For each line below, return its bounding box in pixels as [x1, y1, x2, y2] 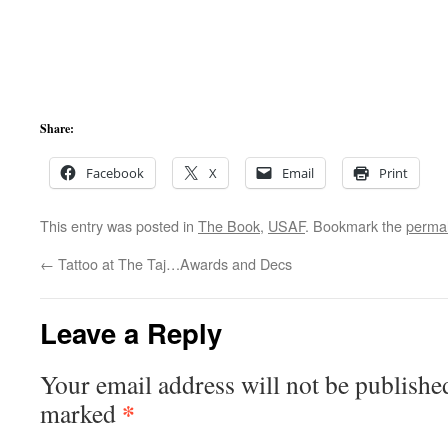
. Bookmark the [305, 215, 406, 236]
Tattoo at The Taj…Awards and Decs [54, 253, 292, 274]
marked [40, 396, 122, 430]
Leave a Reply [40, 313, 222, 352]
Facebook [86, 164, 144, 182]
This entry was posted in [40, 215, 198, 236]
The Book [198, 215, 260, 236]
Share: [40, 120, 74, 137]
